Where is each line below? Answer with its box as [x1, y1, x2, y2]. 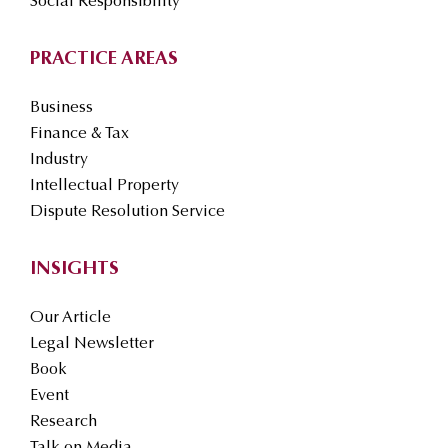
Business [30, 100, 93, 117]
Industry [30, 152, 88, 169]
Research [30, 414, 97, 431]
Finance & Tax [30, 126, 129, 143]
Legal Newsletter [30, 336, 154, 353]
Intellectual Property [30, 178, 179, 195]
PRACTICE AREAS [30, 50, 178, 70]
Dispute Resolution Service [30, 204, 225, 221]
